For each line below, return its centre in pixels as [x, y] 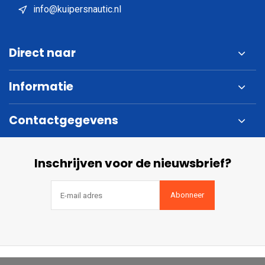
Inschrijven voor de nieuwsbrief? [132, 163]
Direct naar [42, 53]
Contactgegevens [64, 120]
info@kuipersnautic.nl [77, 9]
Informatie [41, 87]
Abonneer [187, 195]
